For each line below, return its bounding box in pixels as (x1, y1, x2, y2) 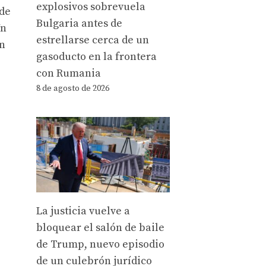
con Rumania (36, 66, 101, 80)
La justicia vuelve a (36, 204, 130, 218)
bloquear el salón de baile (36, 221, 164, 235)
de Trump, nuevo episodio (36, 237, 164, 251)
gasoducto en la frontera (36, 49, 157, 64)
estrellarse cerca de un (36, 33, 149, 47)
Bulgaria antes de (36, 16, 122, 30)
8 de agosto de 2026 (36, 83, 109, 94)
